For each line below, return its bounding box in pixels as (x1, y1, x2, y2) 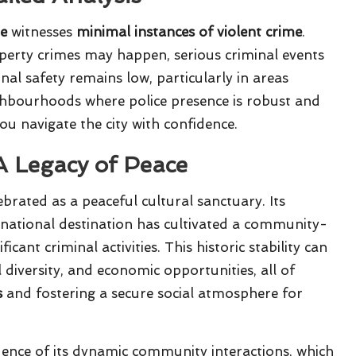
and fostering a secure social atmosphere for (2, 285, 303, 302)
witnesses (7, 24, 76, 41)
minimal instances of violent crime (76, 24, 302, 41)
